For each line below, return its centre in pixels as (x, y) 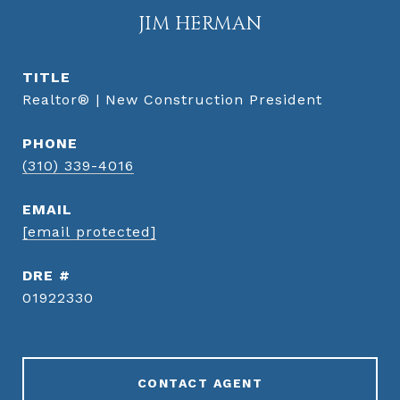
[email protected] (89, 232)
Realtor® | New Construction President (172, 100)
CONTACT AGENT (200, 383)
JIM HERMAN (200, 24)
